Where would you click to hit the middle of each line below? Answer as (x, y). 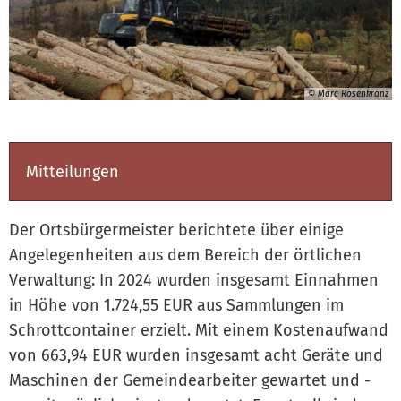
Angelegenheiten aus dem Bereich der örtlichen (185, 255)
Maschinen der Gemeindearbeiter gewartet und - (190, 380)
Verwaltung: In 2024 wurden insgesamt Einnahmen (194, 280)
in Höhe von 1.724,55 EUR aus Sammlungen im (176, 305)
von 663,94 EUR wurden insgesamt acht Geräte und (196, 355)
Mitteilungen (73, 171)
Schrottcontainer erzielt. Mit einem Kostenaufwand (199, 330)
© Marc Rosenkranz (348, 94)
